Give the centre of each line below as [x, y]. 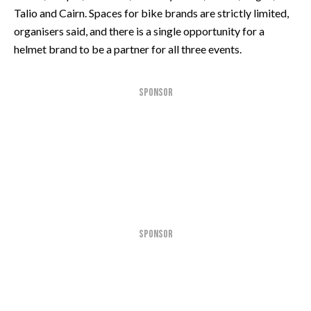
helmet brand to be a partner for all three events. [128, 49]
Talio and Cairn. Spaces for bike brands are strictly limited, [151, 12]
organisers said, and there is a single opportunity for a [139, 31]
